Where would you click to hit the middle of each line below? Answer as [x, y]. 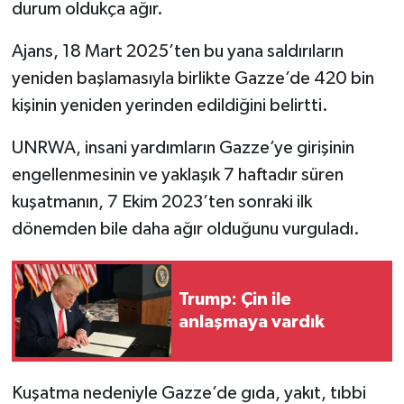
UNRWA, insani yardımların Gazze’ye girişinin [183, 147]
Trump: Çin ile [235, 299]
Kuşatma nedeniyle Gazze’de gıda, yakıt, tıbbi [188, 393]
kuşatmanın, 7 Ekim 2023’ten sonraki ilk [161, 202]
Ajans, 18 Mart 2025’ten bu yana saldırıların [177, 51]
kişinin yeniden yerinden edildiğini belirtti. [170, 105]
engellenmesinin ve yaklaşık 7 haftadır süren [177, 174]
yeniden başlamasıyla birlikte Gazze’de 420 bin [193, 78]
